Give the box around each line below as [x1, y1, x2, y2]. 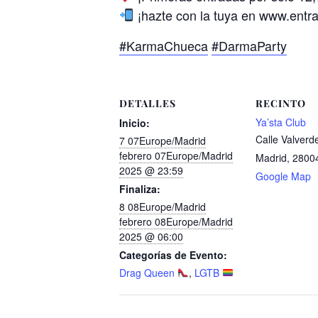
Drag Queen [119, 265, 177, 280]
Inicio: [119, 115, 150, 130]
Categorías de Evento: [119, 247, 227, 262]
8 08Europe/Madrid [119, 199, 206, 214]
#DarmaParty [212, 35, 287, 55]
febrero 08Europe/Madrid [119, 214, 233, 229]
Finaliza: [119, 181, 160, 196]
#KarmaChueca [119, 35, 208, 55]
